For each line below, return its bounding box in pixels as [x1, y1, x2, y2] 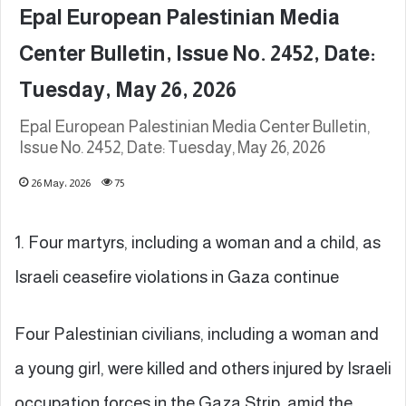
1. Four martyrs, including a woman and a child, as [14, 232, 381, 252]
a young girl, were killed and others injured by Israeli [14, 358, 391, 378]
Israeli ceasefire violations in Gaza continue [14, 266, 339, 286]
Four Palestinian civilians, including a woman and [14, 324, 379, 343]
